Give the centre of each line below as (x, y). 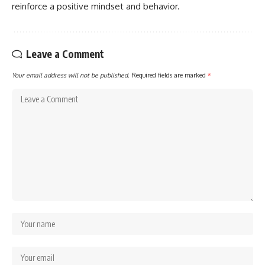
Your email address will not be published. (71, 75)
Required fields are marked (169, 75)
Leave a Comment (65, 54)
